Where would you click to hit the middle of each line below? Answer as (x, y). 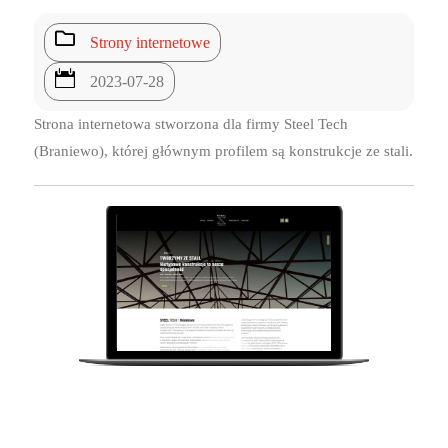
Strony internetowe (149, 42)
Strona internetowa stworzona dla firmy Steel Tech (190, 124)
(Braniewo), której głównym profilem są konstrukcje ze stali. (223, 151)
